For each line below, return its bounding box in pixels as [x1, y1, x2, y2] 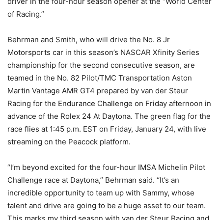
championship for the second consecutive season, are [7, 60, 195, 70]
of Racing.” [7, 9, 44, 19]
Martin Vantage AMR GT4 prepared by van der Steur [7, 86, 188, 96]
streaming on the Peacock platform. [7, 137, 131, 147]
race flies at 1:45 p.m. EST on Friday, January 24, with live [7, 124, 206, 134]
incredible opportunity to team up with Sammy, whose [7, 188, 194, 198]
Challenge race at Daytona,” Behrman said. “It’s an [7, 175, 179, 185]
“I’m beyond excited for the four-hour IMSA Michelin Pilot [7, 163, 205, 172]
